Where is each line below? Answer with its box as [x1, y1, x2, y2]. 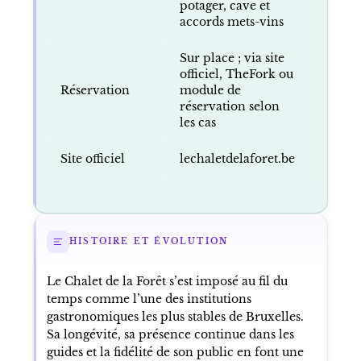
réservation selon [179, 98, 280, 114]
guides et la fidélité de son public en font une [46, 344, 304, 359]
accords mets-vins [179, 14, 284, 29]
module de [179, 82, 241, 98]
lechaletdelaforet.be [179, 151, 295, 166]
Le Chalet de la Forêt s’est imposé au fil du [46, 273, 288, 288]
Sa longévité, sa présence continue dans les [46, 326, 294, 342]
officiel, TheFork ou [179, 66, 293, 81]
